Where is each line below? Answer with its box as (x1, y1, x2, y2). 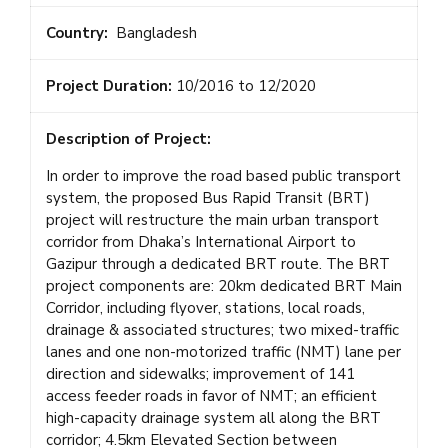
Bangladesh (108, 22, 197, 43)
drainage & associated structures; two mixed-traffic (46, 319, 399, 340)
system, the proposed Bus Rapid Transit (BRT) (46, 187, 370, 208)
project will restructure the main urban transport (46, 209, 379, 230)
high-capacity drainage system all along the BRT (46, 407, 381, 428)
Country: (46, 22, 108, 43)
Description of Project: (46, 128, 211, 149)
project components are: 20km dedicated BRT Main (46, 275, 402, 296)
